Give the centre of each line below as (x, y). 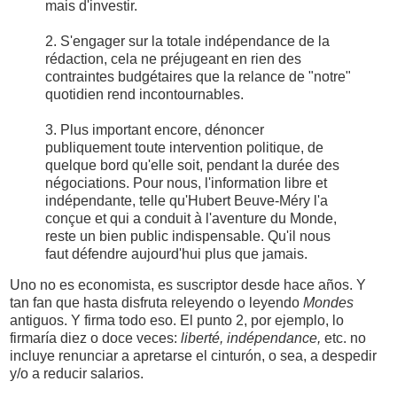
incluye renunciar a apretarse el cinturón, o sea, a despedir (193, 356)
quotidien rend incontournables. (144, 94)
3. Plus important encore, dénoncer (155, 129)
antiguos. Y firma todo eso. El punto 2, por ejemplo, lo (177, 321)
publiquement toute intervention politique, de (184, 147)
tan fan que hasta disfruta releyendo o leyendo (156, 303)
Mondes (328, 303)
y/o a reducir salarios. (77, 374)
